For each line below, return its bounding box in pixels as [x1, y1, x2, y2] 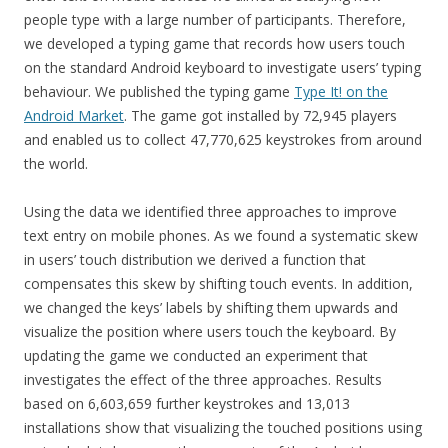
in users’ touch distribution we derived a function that [24, 250, 366, 269]
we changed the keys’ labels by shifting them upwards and [24, 298, 398, 317]
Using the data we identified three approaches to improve [24, 202, 397, 221]
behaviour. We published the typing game [24, 82, 294, 101]
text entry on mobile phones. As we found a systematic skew [24, 226, 418, 245]
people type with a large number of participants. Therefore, [24, 10, 406, 29]
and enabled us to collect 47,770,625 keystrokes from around [24, 130, 422, 149]
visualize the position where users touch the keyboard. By [24, 322, 396, 341]
